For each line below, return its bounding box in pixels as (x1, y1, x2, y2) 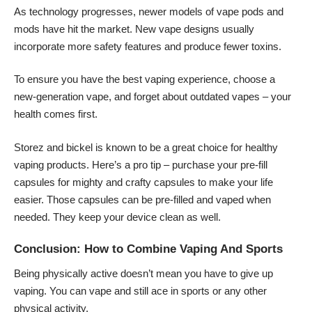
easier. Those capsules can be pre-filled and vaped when (14, 193, 271, 205)
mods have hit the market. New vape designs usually (14, 22, 254, 35)
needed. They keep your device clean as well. (14, 210, 221, 223)
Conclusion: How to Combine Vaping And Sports (14, 242, 283, 256)
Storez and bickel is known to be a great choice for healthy (14, 141, 278, 153)
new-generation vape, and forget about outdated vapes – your (14, 91, 291, 103)
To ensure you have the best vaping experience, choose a (14, 73, 275, 86)
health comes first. (14, 108, 97, 120)
